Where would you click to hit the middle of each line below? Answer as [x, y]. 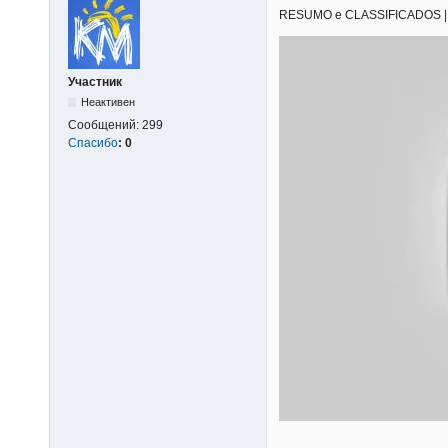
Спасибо [93, 142]
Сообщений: [105, 124]
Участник [95, 81]
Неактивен [108, 101]
